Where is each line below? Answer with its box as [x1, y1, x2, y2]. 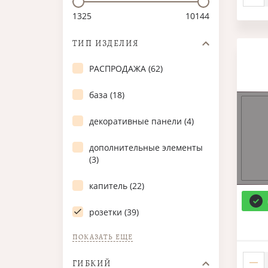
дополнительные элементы [89, 141, 203, 153]
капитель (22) [89, 179, 144, 191]
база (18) [89, 89, 124, 100]
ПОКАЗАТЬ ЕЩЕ [72, 232, 133, 242]
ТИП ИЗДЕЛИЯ [72, 37, 139, 49]
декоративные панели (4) [89, 115, 194, 127]
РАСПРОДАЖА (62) [89, 62, 163, 74]
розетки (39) [89, 206, 139, 218]
